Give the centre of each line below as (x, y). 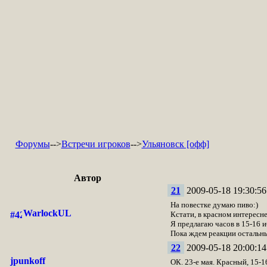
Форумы (32, 144)
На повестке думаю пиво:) (214, 205)
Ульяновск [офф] (175, 144)
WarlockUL (47, 213)
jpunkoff (27, 261)
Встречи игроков (96, 144)
